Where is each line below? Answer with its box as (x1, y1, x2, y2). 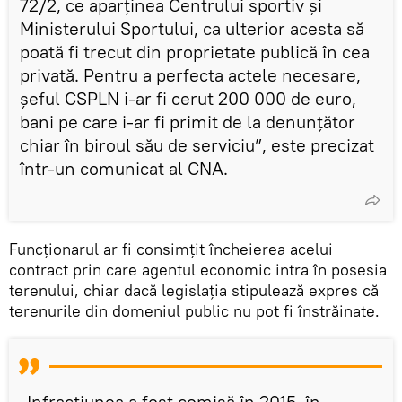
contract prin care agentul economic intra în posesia (9, 258, 387, 280)
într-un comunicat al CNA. (20, 156, 228, 179)
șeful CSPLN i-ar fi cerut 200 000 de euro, (20, 86, 356, 109)
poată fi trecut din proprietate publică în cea (20, 39, 370, 63)
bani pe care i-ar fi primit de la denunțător (20, 109, 355, 133)
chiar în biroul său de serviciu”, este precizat (20, 133, 374, 156)
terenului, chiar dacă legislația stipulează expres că (9, 279, 379, 301)
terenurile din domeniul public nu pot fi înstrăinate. (9, 300, 380, 321)
